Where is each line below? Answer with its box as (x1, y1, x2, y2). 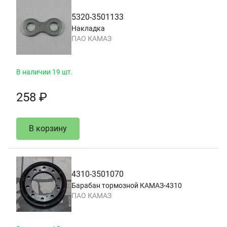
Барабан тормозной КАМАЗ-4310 (71, 181, 182, 190)
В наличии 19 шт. (16, 68, 73, 76)
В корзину (29, 124, 67, 133)
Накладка (71, 24, 105, 32)
